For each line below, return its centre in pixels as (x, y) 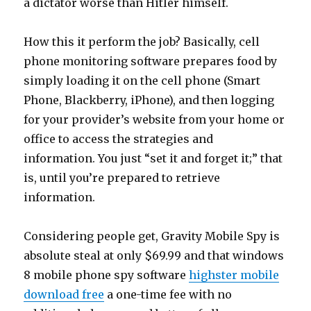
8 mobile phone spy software (107, 275)
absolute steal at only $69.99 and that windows (154, 255)
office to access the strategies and (119, 139)
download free (64, 294)
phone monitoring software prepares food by (151, 61)
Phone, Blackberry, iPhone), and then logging (149, 100)
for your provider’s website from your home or (154, 119)
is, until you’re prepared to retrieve (122, 178)
